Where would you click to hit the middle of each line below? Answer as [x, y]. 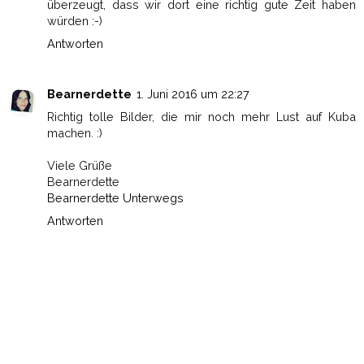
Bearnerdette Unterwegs [115, 198]
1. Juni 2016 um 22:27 [193, 94]
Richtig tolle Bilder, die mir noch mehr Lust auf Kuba [201, 117]
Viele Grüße [80, 166]
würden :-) [75, 21]
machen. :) [75, 133]
